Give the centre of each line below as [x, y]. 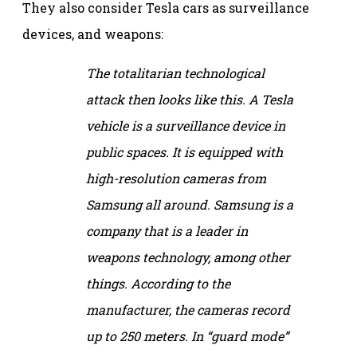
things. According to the [158, 283]
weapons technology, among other [188, 257]
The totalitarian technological [175, 73]
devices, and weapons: [93, 33]
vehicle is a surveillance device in [186, 125]
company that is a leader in [167, 230]
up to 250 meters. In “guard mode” [187, 335]
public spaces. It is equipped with [184, 151]
